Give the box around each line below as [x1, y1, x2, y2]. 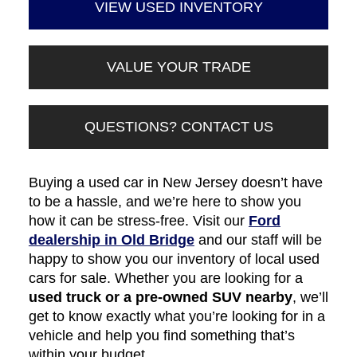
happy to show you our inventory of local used [28, 251, 320, 268]
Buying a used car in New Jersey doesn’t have [28, 175, 323, 191]
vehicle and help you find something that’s [28, 328, 295, 344]
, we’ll [292, 289, 328, 306]
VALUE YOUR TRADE [106, 59, 251, 76]
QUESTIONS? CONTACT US [84, 119, 273, 135]
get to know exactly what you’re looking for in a [28, 308, 325, 325]
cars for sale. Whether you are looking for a [28, 270, 303, 287]
